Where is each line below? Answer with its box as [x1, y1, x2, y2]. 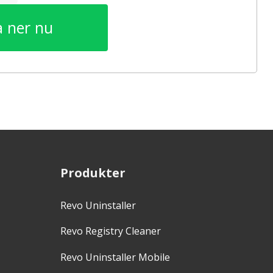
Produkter [60, 164, 126, 181]
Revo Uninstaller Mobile [60, 250, 170, 264]
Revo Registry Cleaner [60, 224, 161, 238]
